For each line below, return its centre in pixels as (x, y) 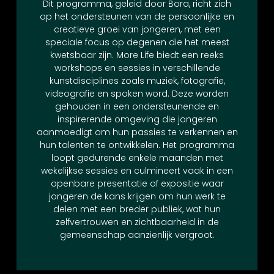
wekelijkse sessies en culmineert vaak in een (137, 171)
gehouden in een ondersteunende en (137, 106)
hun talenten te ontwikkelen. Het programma (137, 145)
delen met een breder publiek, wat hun (137, 209)
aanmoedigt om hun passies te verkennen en (137, 132)
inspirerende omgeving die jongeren (137, 119)
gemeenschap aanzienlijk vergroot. (137, 235)
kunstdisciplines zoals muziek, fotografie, (137, 81)
